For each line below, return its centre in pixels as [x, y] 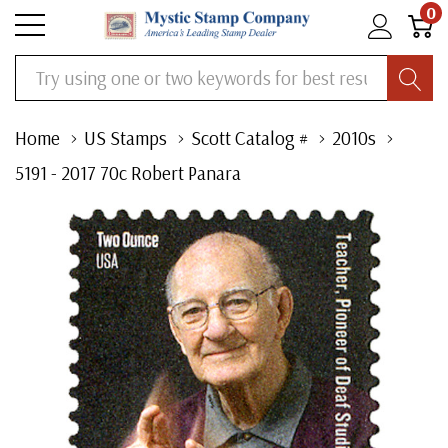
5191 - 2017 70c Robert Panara [128, 173]
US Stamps [125, 138]
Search [37, 69]
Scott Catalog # [249, 138]
